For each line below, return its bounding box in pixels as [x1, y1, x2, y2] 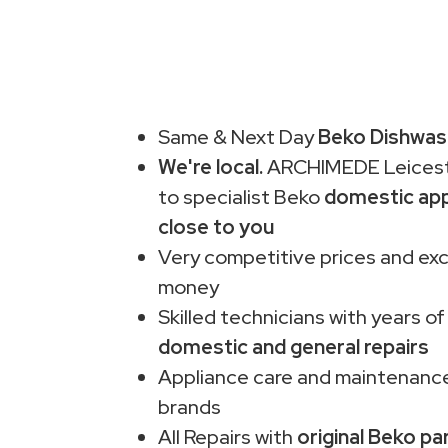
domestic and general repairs [158, 333, 429, 360]
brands [158, 393, 221, 420]
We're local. [158, 153, 263, 180]
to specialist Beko [158, 183, 324, 210]
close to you [158, 213, 274, 240]
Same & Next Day [158, 123, 318, 150]
